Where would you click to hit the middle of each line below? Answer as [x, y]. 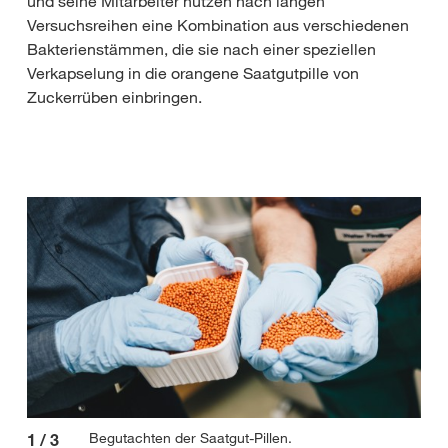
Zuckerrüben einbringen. [114, 96]
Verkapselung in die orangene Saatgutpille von [193, 72]
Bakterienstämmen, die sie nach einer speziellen [201, 48]
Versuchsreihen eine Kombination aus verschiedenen [218, 24]
